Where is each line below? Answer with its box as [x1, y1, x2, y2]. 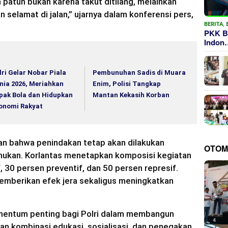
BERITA [204, 21, 223, 28]
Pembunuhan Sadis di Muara [93, 68, 186, 76]
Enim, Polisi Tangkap [93, 79, 161, 88]
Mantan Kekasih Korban [93, 91, 170, 99]
